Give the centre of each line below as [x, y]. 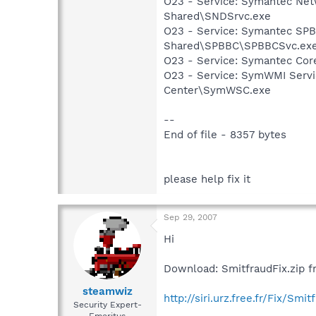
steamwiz [107, 292]
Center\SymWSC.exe [217, 90]
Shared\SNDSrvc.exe [217, 16]
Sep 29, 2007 [190, 217]
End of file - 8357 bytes [225, 134]
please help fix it [207, 179]
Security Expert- [107, 305]
